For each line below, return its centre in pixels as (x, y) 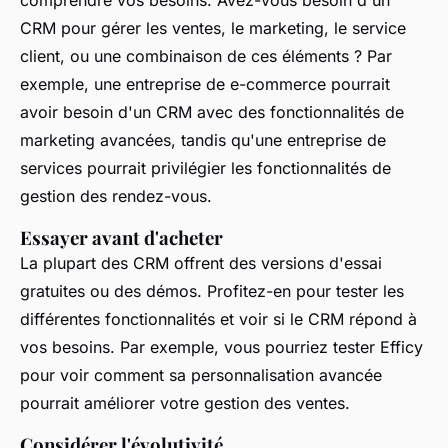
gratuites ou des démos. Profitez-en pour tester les (212, 290)
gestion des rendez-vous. (116, 195)
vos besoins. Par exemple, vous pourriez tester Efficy (221, 346)
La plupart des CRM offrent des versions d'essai (201, 262)
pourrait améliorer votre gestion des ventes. (185, 402)
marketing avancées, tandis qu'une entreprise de (203, 139)
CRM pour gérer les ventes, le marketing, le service (213, 27)
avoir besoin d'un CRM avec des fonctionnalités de (212, 111)
